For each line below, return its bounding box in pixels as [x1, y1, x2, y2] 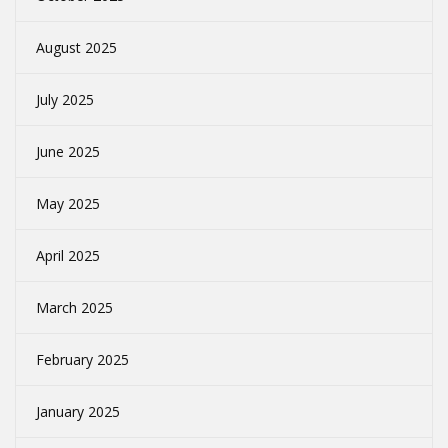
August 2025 [36, 38, 117, 58]
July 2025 [36, 90, 94, 110]
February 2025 [36, 350, 129, 370]
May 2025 [36, 194, 100, 214]
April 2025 [36, 246, 100, 266]
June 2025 [36, 142, 100, 162]
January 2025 [36, 402, 120, 422]
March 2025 [36, 298, 113, 318]
